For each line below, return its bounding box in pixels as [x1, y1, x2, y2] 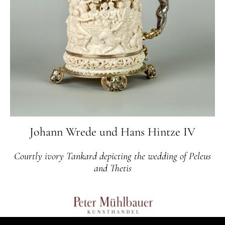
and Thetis [93, 162, 132, 174]
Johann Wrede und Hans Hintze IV [30, 124, 195, 139]
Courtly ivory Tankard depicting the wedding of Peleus [14, 150, 211, 162]
